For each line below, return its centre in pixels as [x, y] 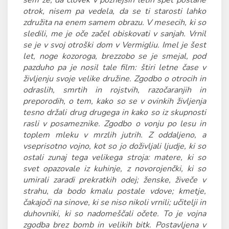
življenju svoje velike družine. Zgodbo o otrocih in [114, 79]
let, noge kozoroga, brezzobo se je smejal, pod [114, 56]
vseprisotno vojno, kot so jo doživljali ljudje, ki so [114, 146]
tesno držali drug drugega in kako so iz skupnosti [114, 112]
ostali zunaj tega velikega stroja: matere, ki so [114, 157]
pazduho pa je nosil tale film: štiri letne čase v [114, 67]
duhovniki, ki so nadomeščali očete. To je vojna [114, 214]
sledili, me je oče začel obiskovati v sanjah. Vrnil [114, 34]
